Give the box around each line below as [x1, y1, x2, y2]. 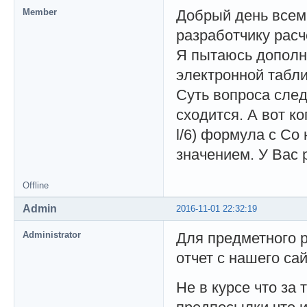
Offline [23, 180, 49, 191]
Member [23, 7, 57, 18]
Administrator [23, 230, 81, 241]
